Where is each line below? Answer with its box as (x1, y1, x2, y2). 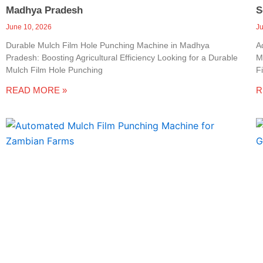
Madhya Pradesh (6, 5, 83, 16)
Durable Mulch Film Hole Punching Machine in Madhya (6, 41, 210, 50)
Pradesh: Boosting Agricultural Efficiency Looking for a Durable (6, 53, 238, 63)
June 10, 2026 (6, 23, 52, 32)
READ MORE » (6, 85, 67, 96)
